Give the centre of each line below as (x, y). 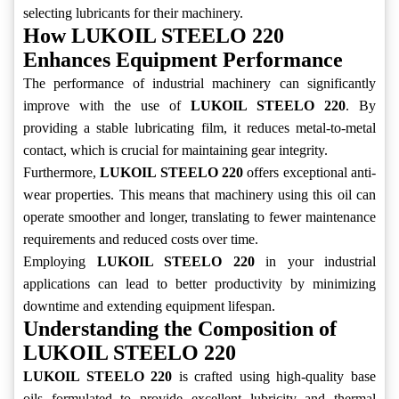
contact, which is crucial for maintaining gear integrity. (175, 151)
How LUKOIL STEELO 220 (154, 36)
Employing (60, 262)
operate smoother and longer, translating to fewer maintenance (199, 217)
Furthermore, (62, 173)
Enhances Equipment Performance (183, 60)
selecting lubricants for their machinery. (133, 13)
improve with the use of (107, 106)
